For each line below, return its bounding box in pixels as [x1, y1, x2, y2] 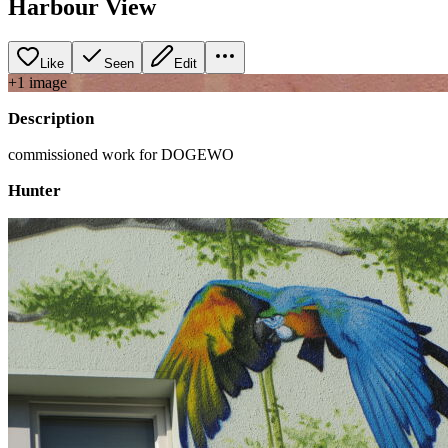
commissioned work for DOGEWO [8, 145, 234, 163]
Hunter [8, 180, 61, 200]
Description [8, 108, 94, 128]
